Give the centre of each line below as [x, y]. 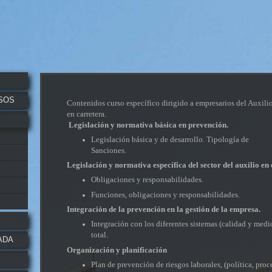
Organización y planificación [117, 250]
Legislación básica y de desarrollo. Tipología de [170, 139]
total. [100, 235]
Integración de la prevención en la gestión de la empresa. [164, 209]
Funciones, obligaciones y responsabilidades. [166, 194]
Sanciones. [109, 150]
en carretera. [87, 114]
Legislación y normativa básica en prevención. [149, 124]
